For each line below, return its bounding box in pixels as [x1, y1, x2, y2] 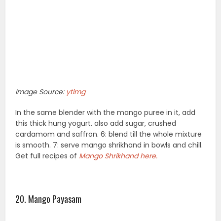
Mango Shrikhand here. [79, 150, 160, 161]
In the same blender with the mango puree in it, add [15, 107, 196, 117]
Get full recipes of [15, 150, 79, 161]
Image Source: [15, 86, 67, 97]
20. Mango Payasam [15, 192, 82, 205]
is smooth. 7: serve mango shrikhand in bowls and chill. [15, 140, 203, 150]
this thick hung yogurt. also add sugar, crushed [15, 118, 177, 128]
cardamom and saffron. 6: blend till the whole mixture [15, 129, 202, 139]
